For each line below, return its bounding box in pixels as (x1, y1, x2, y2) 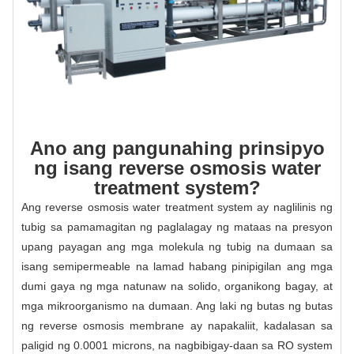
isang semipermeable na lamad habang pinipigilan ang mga (21, 259, 333, 273)
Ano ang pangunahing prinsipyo (29, 137, 325, 159)
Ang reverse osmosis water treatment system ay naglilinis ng (21, 200, 333, 213)
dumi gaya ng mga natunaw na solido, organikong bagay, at (21, 279, 333, 292)
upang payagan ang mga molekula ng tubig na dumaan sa (21, 239, 333, 253)
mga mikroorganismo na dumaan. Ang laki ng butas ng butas (21, 299, 333, 312)
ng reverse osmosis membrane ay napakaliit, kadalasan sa (21, 318, 333, 332)
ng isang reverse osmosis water (33, 156, 321, 179)
